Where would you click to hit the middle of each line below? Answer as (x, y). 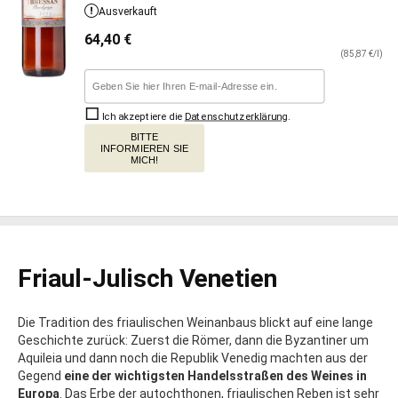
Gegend (40, 376)
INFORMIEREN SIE (145, 148)
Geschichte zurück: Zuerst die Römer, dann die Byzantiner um (193, 341)
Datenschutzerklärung (236, 116)
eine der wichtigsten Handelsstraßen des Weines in (215, 376)
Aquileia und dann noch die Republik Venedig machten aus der (193, 358)
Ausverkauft (128, 12)
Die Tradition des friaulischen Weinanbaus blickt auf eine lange (195, 323)
